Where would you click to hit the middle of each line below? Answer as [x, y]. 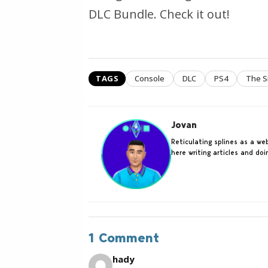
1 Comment [124, 237]
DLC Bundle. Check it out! [159, 14]
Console [150, 78]
